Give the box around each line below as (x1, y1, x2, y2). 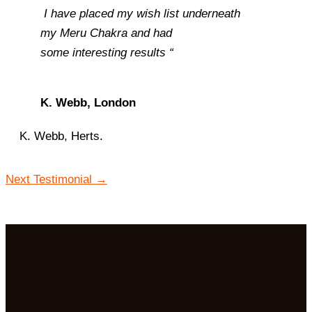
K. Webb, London (40, 96, 136, 109)
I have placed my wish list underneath (40, 7, 240, 20)
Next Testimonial (6, 173, 95, 186)
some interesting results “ (40, 46, 173, 59)
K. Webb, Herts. (19, 130, 103, 143)
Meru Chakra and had (60, 26, 172, 40)
